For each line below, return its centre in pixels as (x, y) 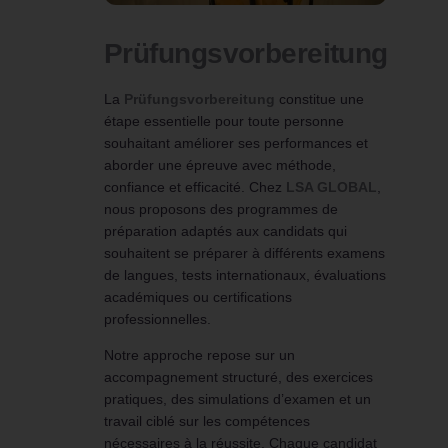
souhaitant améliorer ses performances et (236, 143)
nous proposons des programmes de (221, 209)
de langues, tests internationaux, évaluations (245, 275)
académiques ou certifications (198, 297)
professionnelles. (157, 319)
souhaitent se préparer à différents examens (244, 253)
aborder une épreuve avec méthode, (220, 165)
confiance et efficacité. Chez (195, 187)
